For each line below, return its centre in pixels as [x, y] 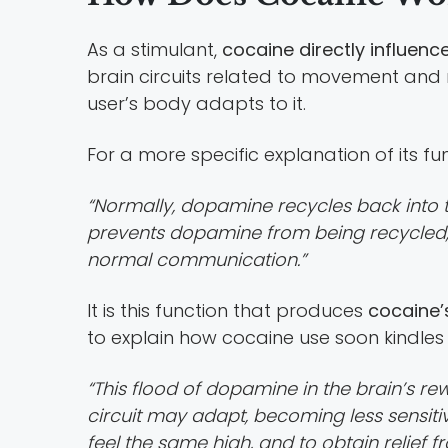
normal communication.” [196, 259]
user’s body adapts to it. [196, 103]
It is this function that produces [227, 310]
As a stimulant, [154, 49]
